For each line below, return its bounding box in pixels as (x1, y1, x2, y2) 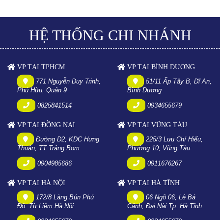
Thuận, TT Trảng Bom (17, 144, 80, 152)
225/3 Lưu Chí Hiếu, (144, 136, 203, 143)
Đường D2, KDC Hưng (34, 136, 99, 143)
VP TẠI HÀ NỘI (15, 179, 65, 187)
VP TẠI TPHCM (15, 63, 65, 71)
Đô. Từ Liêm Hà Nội (17, 202, 74, 210)
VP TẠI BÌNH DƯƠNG (125, 63, 195, 71)
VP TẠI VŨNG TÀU (125, 121, 187, 129)
